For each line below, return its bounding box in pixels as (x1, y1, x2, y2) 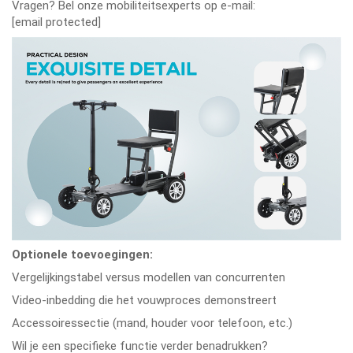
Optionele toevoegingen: (12, 247, 153, 262)
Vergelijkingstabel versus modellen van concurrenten (12, 269, 285, 284)
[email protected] (12, 14, 101, 29)
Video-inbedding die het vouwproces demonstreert (12, 292, 277, 307)
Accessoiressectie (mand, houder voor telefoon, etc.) (12, 315, 292, 330)
